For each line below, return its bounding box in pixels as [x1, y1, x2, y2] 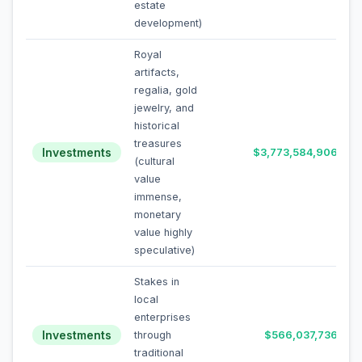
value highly [134, 226, 192, 238]
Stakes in [134, 276, 179, 288]
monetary [134, 208, 181, 221]
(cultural [134, 155, 175, 167]
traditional [134, 347, 183, 359]
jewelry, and [134, 102, 194, 114]
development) [134, 17, 202, 29]
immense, [134, 191, 182, 203]
